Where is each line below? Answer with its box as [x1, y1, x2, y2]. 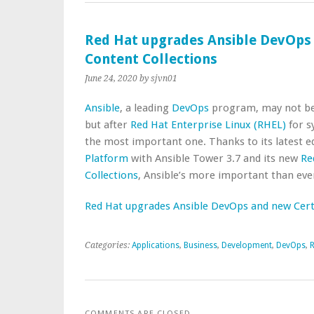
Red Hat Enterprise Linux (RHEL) [130, 118, 286, 131]
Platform [85, 152, 128, 165]
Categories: [85, 240, 132, 250]
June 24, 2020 [85, 74, 137, 83]
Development [221, 240, 272, 250]
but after [85, 118, 130, 131]
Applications [132, 240, 179, 250]
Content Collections [85, 51, 217, 67]
